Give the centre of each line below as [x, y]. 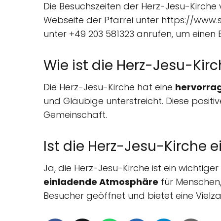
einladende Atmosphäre [101, 182]
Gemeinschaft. [75, 115]
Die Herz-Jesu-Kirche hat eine [109, 87]
